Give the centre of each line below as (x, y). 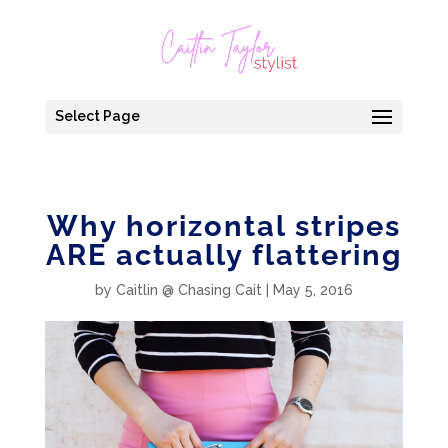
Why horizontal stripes (223, 226)
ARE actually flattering (223, 255)
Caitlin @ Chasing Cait (188, 290)
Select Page (97, 116)
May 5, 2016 (312, 290)
